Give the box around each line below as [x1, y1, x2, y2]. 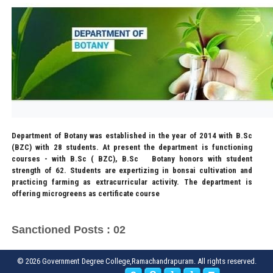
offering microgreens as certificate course [12, 189, 160, 198]
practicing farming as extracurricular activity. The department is [12, 177, 252, 186]
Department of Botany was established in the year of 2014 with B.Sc [12, 131, 252, 140]
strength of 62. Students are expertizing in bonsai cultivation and [12, 166, 252, 175]
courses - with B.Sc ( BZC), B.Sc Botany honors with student [12, 154, 252, 163]
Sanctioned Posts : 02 [12, 224, 126, 236]
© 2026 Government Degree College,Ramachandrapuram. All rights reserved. [16, 257, 257, 266]
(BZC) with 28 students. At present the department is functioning [12, 143, 252, 152]
